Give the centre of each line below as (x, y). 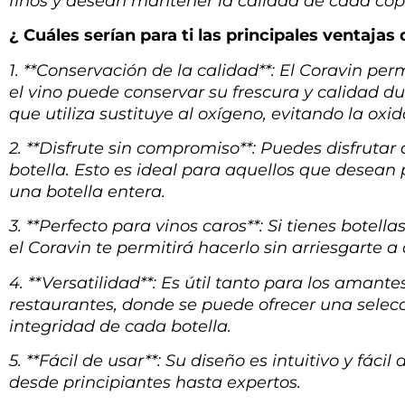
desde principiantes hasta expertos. (155, 383)
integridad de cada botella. (120, 326)
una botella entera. (87, 191)
